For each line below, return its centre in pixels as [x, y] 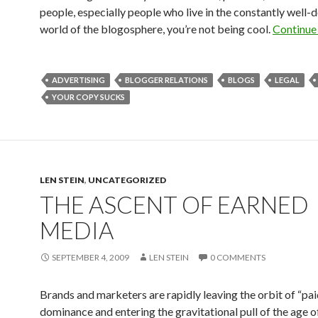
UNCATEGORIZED [127, 180]
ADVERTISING [78, 80]
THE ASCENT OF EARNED [174, 204]
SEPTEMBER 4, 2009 [91, 257]
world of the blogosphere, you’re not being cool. [156, 29]
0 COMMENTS [238, 257]
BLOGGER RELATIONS [166, 80]
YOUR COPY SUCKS [88, 97]
